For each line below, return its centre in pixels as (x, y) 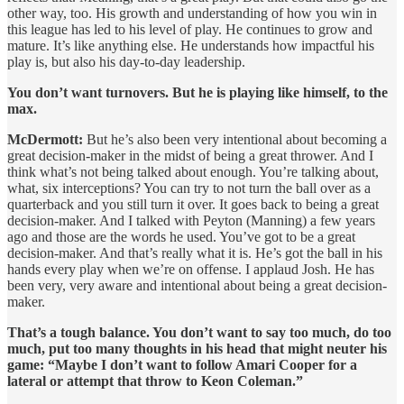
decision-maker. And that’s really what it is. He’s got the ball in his (195, 252)
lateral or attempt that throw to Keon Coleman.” (155, 381)
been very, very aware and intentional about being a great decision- (197, 285)
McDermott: (45, 139)
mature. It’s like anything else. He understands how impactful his (191, 45)
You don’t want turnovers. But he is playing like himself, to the (197, 92)
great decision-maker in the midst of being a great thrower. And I (190, 155)
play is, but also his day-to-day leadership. (126, 61)
